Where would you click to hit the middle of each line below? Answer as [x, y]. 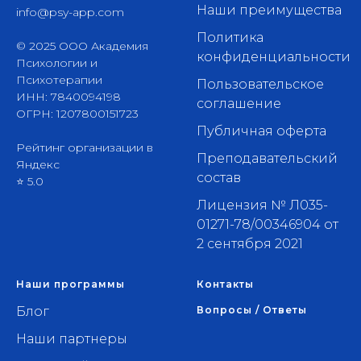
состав [219, 178]
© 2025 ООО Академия [82, 46]
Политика [230, 37]
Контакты [225, 284]
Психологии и [57, 62]
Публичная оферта [261, 131]
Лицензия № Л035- [262, 205]
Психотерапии [59, 79]
